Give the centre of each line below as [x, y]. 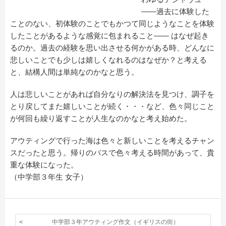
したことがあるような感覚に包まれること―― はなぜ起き [109, 35]
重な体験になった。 [44, 164]
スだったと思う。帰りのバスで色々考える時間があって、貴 [112, 152]
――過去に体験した [175, 11]
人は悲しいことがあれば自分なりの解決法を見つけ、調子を [112, 94]
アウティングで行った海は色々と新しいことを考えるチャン [112, 140]
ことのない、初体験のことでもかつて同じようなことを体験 [112, 23]
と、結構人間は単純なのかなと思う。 [74, 72]
